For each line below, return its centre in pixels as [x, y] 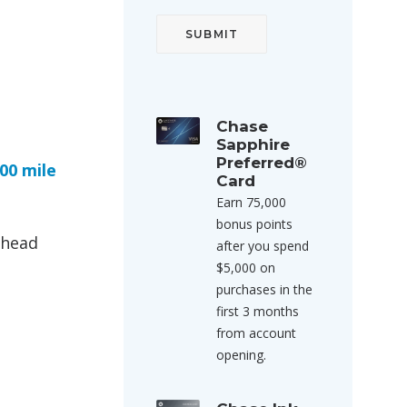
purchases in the [264, 289]
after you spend [263, 246]
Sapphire [253, 144]
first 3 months [258, 311]
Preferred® [262, 163]
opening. [241, 355]
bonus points [254, 224]
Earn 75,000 [251, 202]
